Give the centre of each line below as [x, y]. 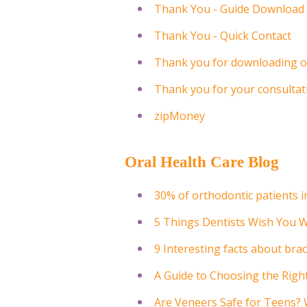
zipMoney [180, 115]
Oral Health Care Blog [202, 162]
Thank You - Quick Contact [223, 35]
